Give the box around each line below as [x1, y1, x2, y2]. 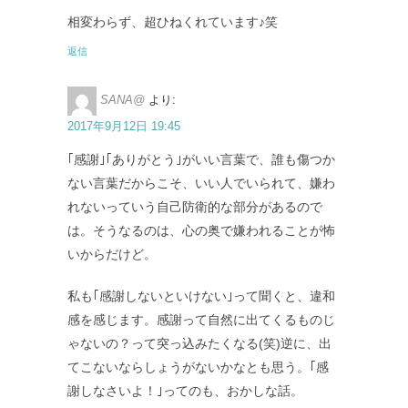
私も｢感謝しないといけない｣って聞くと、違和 [67, 289, 335, 303]
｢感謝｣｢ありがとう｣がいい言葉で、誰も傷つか [67, 152, 335, 167]
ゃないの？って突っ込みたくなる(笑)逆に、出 [67, 336, 331, 351]
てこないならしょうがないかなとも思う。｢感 [67, 360, 329, 374]
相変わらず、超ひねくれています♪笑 [67, 15, 278, 29]
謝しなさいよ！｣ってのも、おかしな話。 [67, 383, 303, 398]
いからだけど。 [67, 247, 157, 261]
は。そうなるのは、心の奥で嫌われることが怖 [67, 223, 335, 238]
